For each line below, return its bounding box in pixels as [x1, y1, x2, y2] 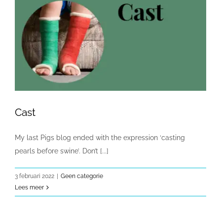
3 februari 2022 [15, 173, 54, 180]
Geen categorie [61, 173, 103, 180]
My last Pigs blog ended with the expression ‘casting [15, 134, 185, 142]
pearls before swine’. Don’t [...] [15, 147, 109, 155]
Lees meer [15, 184, 44, 191]
